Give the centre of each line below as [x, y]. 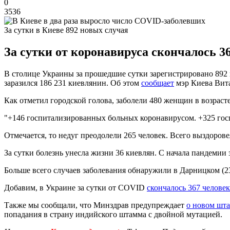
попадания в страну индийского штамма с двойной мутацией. [113, 214]
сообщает [158, 83]
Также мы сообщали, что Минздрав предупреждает [95, 205]
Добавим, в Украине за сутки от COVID [75, 187]
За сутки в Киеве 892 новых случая [66, 30]
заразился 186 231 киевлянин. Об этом [73, 83]
